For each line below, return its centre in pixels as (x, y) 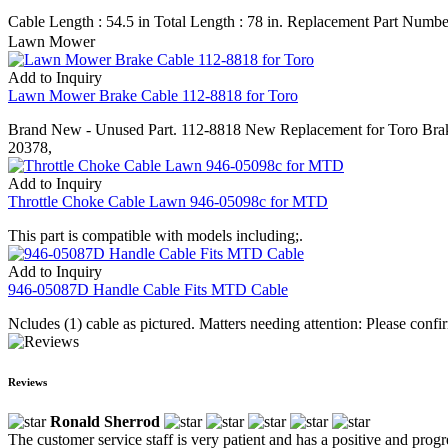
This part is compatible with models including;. (155, 235)
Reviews (27, 381)
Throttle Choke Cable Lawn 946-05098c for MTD (168, 201)
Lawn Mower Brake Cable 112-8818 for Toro (153, 95)
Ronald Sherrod (105, 421)
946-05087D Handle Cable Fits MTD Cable (148, 289)
